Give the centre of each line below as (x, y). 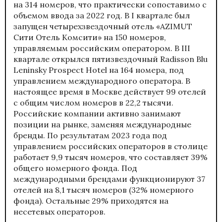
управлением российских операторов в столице (111, 146)
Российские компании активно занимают (97, 114)
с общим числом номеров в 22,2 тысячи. (93, 103)
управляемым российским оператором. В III (102, 48)
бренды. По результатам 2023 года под (90, 136)
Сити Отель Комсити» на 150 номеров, (90, 37)
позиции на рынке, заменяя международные (102, 125)
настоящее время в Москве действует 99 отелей (110, 92)
